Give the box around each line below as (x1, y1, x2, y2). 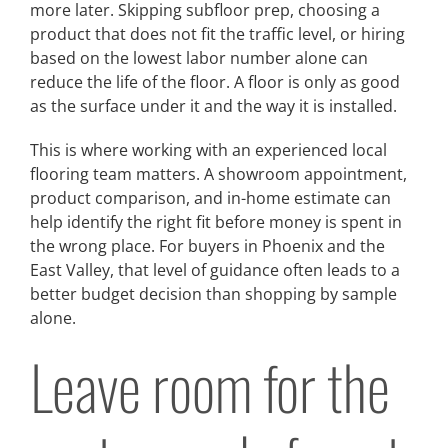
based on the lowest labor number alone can (30, 46, 368, 69)
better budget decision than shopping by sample (30, 282, 397, 305)
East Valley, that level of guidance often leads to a (30, 258, 400, 281)
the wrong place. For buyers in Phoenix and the (30, 234, 385, 257)
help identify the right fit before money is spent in (30, 210, 402, 233)
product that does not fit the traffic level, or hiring (30, 22, 405, 45)
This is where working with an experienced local (30, 138, 387, 161)
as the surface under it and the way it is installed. (30, 94, 397, 117)
